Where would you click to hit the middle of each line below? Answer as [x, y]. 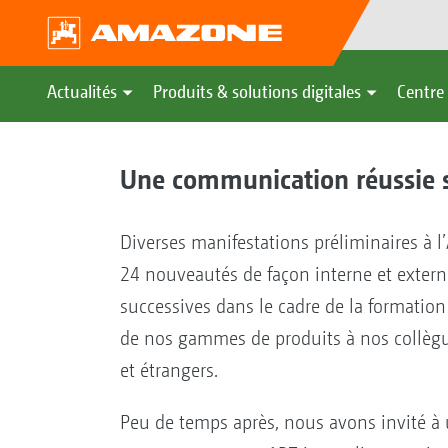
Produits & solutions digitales [257, 91]
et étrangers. [171, 370]
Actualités [82, 91]
